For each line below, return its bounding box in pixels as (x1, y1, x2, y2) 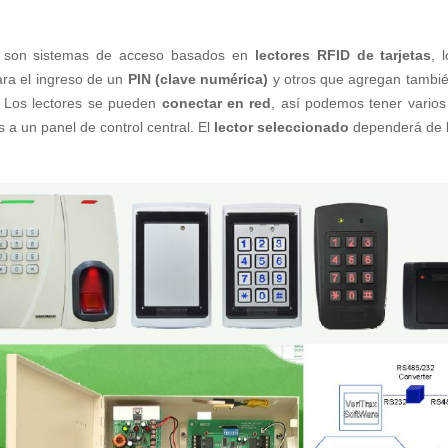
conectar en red (161, 95, 272, 111)
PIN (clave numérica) (127, 71, 269, 87)
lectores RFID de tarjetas (254, 47, 432, 63)
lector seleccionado (213, 119, 349, 135)
